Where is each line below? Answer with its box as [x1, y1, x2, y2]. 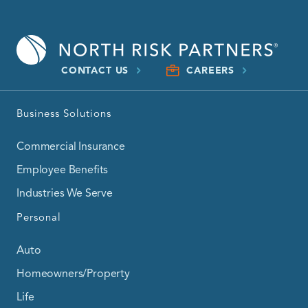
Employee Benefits [16, 163, 109, 177]
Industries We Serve [16, 186, 113, 201]
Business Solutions [16, 107, 111, 120]
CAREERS [186, 65, 235, 77]
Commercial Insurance [16, 140, 125, 154]
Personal [16, 211, 61, 224]
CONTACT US [60, 65, 129, 77]
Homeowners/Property [16, 267, 130, 281]
